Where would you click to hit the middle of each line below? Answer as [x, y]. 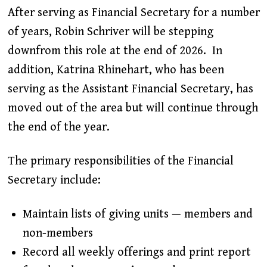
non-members [58, 234]
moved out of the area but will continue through [133, 108]
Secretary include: [54, 181]
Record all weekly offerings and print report [136, 253]
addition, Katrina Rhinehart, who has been [116, 70]
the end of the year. [58, 128]
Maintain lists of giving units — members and [137, 215]
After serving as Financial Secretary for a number [133, 13]
